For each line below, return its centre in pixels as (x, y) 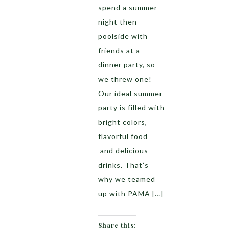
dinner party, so (127, 65)
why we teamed (127, 179)
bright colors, (123, 122)
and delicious (123, 151)
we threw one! (125, 79)
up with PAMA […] (131, 193)
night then (118, 22)
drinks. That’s (123, 165)
